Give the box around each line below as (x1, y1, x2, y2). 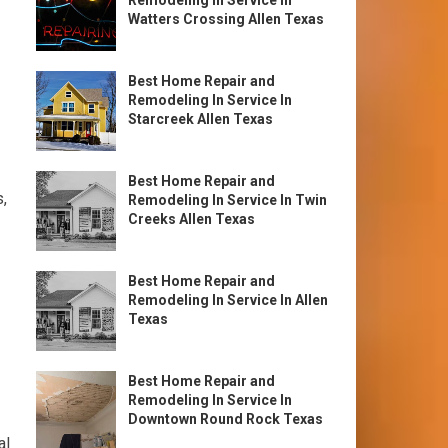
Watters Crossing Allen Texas (128, 11, 324, 27)
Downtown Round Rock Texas (128, 411, 323, 427)
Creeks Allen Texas (128, 211, 255, 227)
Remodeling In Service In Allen (128, 292, 328, 308)
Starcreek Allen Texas (128, 111, 273, 127)
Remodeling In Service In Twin (128, 192, 327, 208)
